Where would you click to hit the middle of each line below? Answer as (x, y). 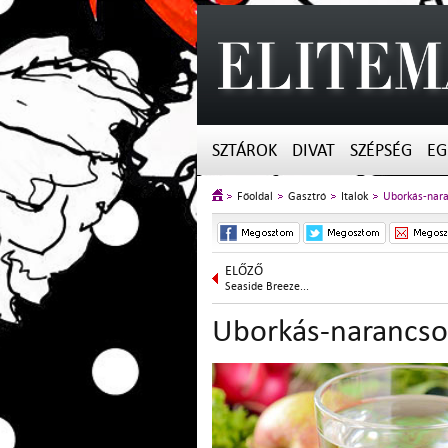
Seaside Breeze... (267, 286)
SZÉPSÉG (381, 150)
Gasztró (307, 196)
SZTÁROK (244, 150)
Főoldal (255, 196)
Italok (354, 196)
